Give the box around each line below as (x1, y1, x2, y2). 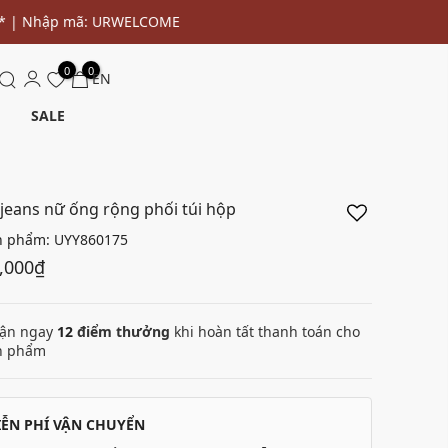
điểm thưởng (73, 322, 170, 341)
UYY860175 (54, 230, 128, 249)
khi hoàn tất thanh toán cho (170, 322, 360, 341)
